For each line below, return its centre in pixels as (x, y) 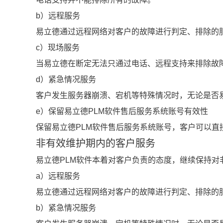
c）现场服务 (58, 48)
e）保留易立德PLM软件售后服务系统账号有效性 (122, 111)
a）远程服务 (58, 176)
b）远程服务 (58, 16)
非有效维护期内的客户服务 (96, 144)
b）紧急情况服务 (66, 208)
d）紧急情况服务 (66, 80)
